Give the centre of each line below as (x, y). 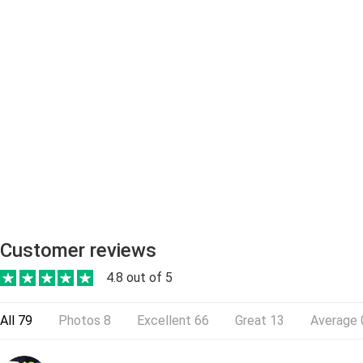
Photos (79, 321)
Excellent (164, 321)
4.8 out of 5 (139, 278)
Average (334, 321)
